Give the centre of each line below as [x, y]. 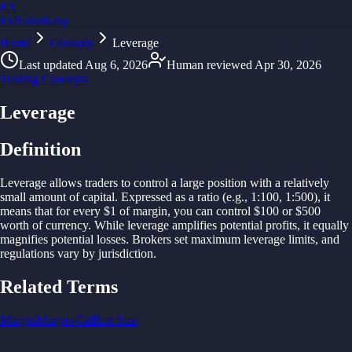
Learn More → [297, 43]
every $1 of [103, 211]
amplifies [196, 225]
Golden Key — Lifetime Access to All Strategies [139, 43]
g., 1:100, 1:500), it [282, 196]
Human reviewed [209, 65]
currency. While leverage [109, 225]
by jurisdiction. [119, 253]
